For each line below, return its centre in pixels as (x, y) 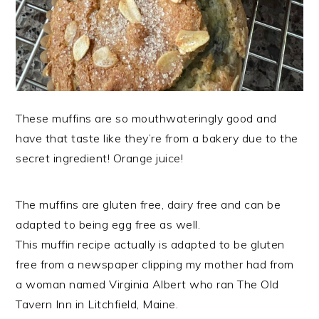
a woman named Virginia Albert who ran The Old (147, 284)
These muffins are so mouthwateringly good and (146, 118)
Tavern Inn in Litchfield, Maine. (97, 304)
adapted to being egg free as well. (108, 224)
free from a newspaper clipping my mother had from (155, 264)
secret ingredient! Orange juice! (100, 158)
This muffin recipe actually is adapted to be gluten (150, 244)
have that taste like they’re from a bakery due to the (157, 138)
